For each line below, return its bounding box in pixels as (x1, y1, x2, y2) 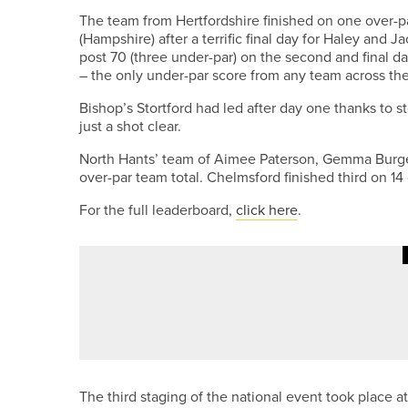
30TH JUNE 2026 (246, 275, 338, 291)
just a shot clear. (79, 116, 181, 136)
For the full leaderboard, (79, 199, 236, 219)
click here (236, 199, 298, 219)
